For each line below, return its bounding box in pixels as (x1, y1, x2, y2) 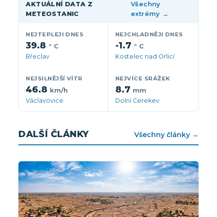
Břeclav (26, 52, 50, 60)
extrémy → (131, 9, 169, 17)
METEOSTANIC (26, 9, 79, 17)
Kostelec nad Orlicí (115, 52, 174, 60)
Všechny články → (134, 130, 199, 139)
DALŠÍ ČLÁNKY (18, 128, 89, 139)
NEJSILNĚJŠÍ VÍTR (26, 75, 83, 82)
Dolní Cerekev (115, 96, 159, 104)
